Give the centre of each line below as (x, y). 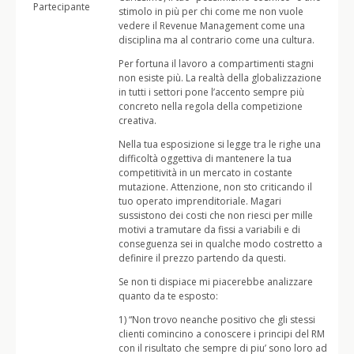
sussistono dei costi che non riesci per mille (216, 215)
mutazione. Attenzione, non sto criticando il (215, 187)
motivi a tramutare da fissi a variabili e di (209, 230)
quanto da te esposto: (168, 296)
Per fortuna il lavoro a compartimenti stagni (216, 64)
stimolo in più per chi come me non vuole (211, 11)
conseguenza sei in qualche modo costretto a (220, 244)
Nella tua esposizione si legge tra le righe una (220, 144)
